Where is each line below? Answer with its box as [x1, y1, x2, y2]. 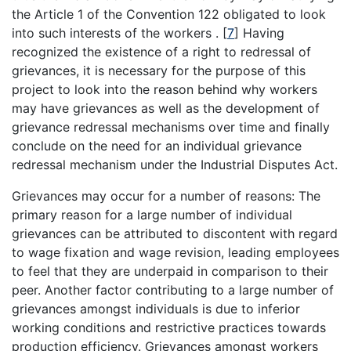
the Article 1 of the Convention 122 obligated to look [12, 5, 326, 22]
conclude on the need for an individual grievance [12, 137, 302, 154]
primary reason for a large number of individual [12, 206, 292, 223]
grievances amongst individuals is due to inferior [12, 300, 300, 317]
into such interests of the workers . [12, 24, 223, 41]
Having [239, 24, 284, 41]
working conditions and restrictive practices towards [12, 319, 326, 335]
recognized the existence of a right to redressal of [12, 43, 311, 60]
